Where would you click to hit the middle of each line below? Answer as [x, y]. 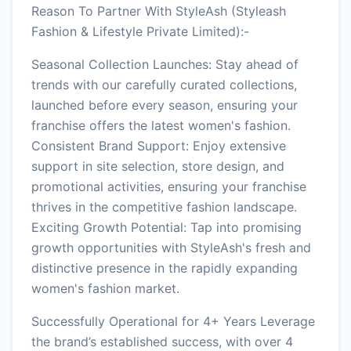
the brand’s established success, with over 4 [162, 341]
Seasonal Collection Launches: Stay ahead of [165, 64]
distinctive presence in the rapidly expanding [165, 268]
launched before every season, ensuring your [165, 105]
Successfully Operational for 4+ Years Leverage [173, 321]
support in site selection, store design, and [158, 166]
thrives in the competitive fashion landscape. [164, 206]
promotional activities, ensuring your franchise [169, 186]
